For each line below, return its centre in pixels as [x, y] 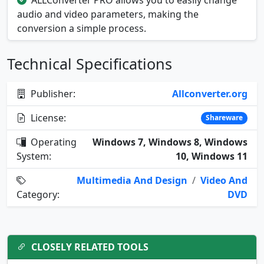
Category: [38, 195]
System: [34, 156]
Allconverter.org [210, 94]
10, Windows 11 [212, 156]
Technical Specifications [90, 64]
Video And [224, 181]
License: [47, 118]
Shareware [225, 118]
